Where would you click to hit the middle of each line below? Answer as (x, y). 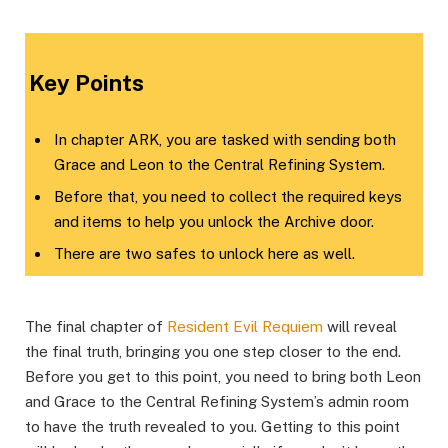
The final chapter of (96, 326)
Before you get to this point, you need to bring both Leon (223, 376)
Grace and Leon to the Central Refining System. (219, 165)
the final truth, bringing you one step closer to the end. (213, 351)
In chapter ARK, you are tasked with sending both (225, 140)
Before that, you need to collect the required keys (228, 196)
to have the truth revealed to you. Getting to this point (212, 426)
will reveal (360, 326)
